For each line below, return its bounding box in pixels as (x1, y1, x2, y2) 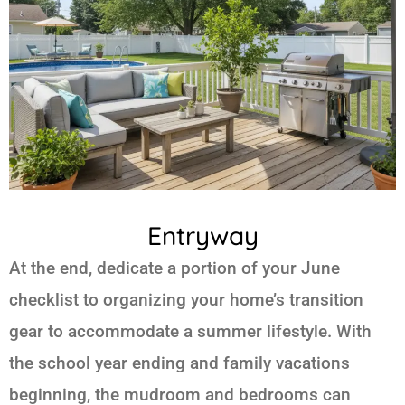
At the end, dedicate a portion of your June (9, 257, 340, 278)
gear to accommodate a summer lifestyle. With (9, 320, 372, 342)
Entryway (146, 219, 259, 251)
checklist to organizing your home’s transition (9, 288, 363, 310)
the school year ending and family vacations (9, 352, 350, 373)
